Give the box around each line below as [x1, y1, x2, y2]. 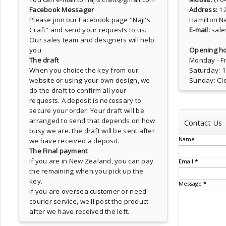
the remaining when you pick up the [29, 166, 144, 176]
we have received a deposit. [29, 136, 120, 145]
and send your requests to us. [48, 25, 147, 34]
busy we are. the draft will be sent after [29, 126, 155, 135]
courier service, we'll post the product [29, 197, 149, 206]
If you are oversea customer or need [29, 187, 147, 196]
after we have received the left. [29, 207, 130, 216]
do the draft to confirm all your [29, 86, 127, 95]
